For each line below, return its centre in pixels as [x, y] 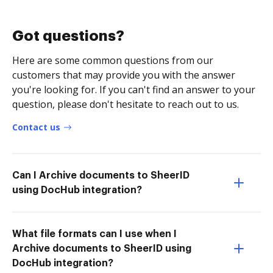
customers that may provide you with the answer [124, 75]
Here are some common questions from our [113, 60]
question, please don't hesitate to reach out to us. [126, 104]
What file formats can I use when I [94, 234]
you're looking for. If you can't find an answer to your [134, 89]
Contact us [36, 127]
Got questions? [68, 36]
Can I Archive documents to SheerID [101, 175]
